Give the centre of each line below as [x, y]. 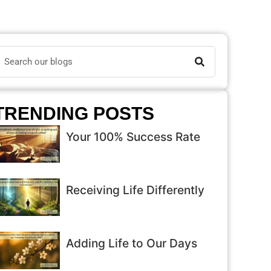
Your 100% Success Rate [133, 137]
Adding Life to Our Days [132, 243]
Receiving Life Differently [135, 190]
